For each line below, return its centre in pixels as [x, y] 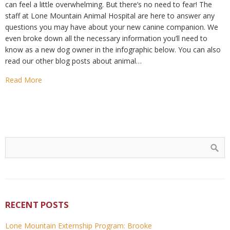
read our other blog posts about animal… [73, 61]
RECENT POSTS [37, 205]
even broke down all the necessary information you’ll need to [106, 38]
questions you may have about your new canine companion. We [112, 27]
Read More [24, 80]
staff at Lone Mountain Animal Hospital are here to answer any [110, 16]
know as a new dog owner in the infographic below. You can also [113, 50]
